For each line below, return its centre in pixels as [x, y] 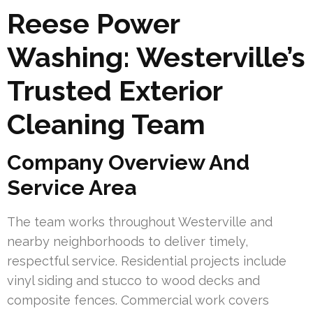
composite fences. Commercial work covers [138, 300]
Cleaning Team [106, 124]
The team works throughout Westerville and [140, 221]
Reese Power [93, 23]
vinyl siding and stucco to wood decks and [133, 280]
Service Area [72, 187]
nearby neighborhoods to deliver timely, [128, 241]
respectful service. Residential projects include [147, 261]
